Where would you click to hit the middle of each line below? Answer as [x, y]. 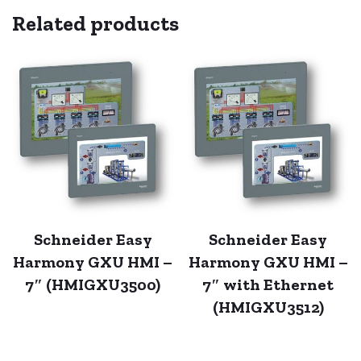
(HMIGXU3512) [268, 307]
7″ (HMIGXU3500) [93, 284]
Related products [95, 23]
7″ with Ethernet [268, 284]
